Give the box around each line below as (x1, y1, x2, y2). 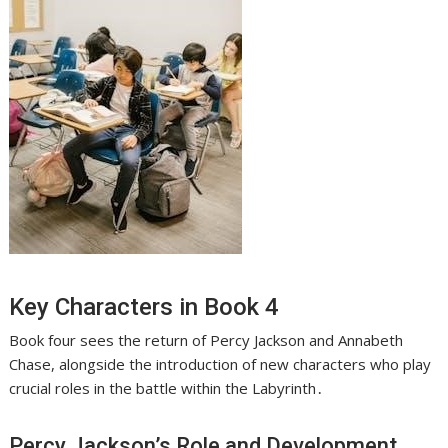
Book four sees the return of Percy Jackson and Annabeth (9, 330, 404, 351)
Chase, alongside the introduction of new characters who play (9, 354, 432, 375)
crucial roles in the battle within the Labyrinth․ (9, 378, 325, 399)
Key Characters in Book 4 (9, 293, 280, 322)
